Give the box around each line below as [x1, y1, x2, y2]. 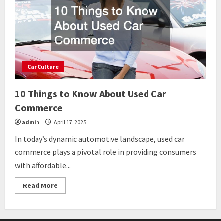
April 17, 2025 [53, 118, 86, 126]
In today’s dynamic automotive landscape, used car [15, 134, 184, 144]
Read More [23, 181, 58, 190]
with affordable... [15, 160, 71, 170]
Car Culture [27, 63, 59, 70]
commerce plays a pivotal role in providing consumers [15, 147, 196, 157]
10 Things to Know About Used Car [15, 87, 166, 100]
